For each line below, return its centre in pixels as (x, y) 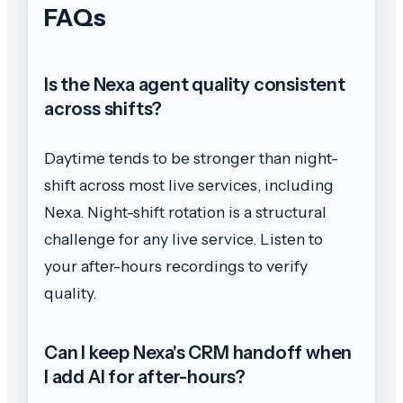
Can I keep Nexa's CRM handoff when (198, 353)
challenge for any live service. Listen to (184, 239)
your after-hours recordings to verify (176, 266)
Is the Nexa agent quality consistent (195, 85)
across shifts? (103, 109)
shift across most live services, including (189, 185)
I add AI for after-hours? (145, 377)
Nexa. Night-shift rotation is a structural (185, 212)
